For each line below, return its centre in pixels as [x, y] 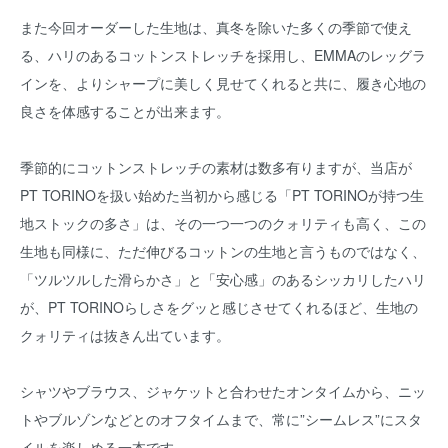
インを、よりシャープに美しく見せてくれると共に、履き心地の [223, 83]
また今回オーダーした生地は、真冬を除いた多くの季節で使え [216, 27]
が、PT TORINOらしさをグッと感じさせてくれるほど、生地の [219, 307]
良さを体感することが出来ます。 [125, 111]
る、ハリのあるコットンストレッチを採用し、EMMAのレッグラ [223, 55]
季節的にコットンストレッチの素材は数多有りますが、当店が [216, 167]
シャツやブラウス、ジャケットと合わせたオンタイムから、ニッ [223, 391]
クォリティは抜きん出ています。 [125, 335]
